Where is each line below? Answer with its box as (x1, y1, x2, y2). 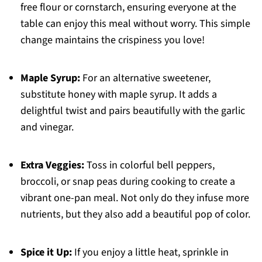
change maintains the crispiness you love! (20, 33, 205, 48)
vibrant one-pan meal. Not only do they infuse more (20, 191, 249, 206)
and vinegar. (20, 120, 74, 135)
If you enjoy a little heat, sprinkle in (71, 245, 229, 260)
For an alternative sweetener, (80, 71, 211, 86)
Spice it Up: (20, 245, 72, 260)
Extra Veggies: (20, 158, 84, 173)
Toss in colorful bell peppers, (84, 158, 215, 173)
